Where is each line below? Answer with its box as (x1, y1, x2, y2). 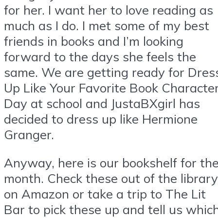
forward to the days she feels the (4, 48, 196, 64)
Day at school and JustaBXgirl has (4, 95, 200, 111)
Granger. (4, 126, 54, 142)
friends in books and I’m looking (4, 33, 183, 49)
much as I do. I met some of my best (4, 17, 209, 33)
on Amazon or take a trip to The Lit (4, 185, 206, 201)
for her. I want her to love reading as (4, 1, 213, 18)
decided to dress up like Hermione (4, 110, 198, 127)
